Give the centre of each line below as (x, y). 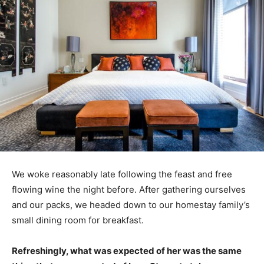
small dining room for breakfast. (78, 220)
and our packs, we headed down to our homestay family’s (131, 204)
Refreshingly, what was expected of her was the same (127, 250)
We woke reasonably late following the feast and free (122, 174)
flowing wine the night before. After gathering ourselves (129, 189)
